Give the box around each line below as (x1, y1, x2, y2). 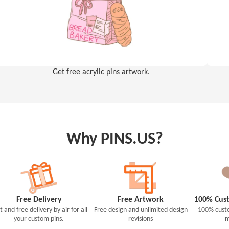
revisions (128, 214, 153, 223)
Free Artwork (118, 194, 164, 204)
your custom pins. (14, 214, 64, 223)
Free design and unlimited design (94, 204, 188, 214)
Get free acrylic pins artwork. (53, 65, 150, 76)
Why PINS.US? (66, 127, 163, 148)
